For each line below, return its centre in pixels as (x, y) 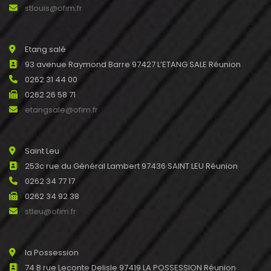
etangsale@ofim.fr (61, 109)
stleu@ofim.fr (51, 211)
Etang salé (45, 49)
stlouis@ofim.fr (54, 8)
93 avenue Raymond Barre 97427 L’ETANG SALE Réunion (133, 64)
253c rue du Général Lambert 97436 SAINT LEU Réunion (131, 166)
